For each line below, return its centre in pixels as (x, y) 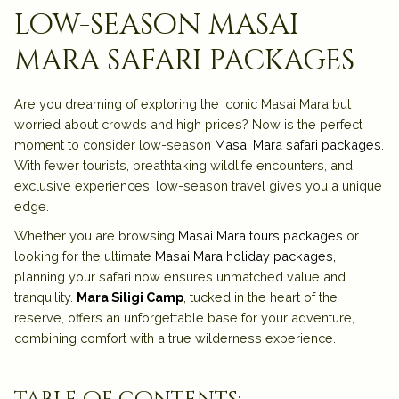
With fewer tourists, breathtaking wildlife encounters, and (183, 165)
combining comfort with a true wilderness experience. (175, 338)
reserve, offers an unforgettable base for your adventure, (184, 317)
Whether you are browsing (96, 235)
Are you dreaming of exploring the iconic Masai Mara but (183, 103)
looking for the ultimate (85, 256)
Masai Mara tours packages (261, 235)
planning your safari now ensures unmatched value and (180, 276)
